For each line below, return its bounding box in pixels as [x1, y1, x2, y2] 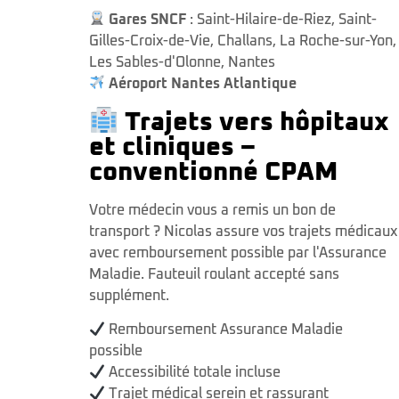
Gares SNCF [109, 12, 187, 27]
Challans [217, 33, 273, 48]
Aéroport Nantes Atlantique [109, 76, 297, 91]
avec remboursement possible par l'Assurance [89, 246, 387, 261]
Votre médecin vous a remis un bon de [89, 203, 336, 218]
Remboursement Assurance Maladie [105, 322, 344, 338]
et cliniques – [89, 134, 256, 161]
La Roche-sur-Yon [280, 33, 393, 48]
